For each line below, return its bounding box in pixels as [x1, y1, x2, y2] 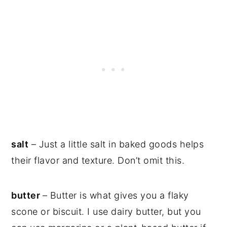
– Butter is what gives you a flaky [42, 190, 189, 201]
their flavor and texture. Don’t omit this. [11, 155, 185, 166]
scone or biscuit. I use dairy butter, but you [11, 206, 201, 217]
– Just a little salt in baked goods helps [28, 138, 204, 149]
